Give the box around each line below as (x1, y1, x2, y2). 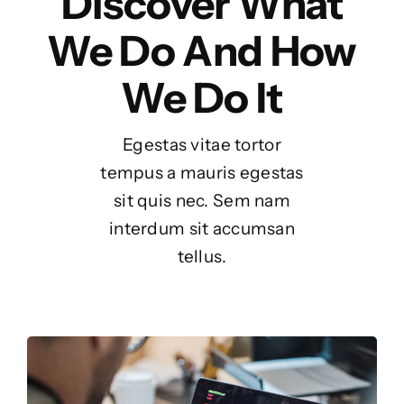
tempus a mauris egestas (100, 162, 304, 183)
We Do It (121, 72, 283, 124)
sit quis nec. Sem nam (114, 190, 290, 211)
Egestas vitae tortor (123, 134, 281, 155)
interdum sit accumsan (109, 218, 295, 239)
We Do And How (47, 25, 357, 77)
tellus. (177, 246, 227, 267)
